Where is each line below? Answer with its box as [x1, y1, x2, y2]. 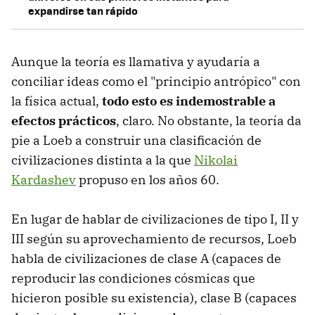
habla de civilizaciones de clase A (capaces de [11, 250, 281, 267]
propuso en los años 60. [76, 172, 219, 188]
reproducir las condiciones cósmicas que [11, 270, 255, 287]
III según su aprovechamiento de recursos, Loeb [11, 231, 297, 247]
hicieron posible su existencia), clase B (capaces [11, 290, 297, 307]
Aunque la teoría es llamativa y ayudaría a [11, 53, 260, 70]
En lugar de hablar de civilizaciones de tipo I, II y [11, 211, 299, 228]
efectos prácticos [11, 112, 116, 129]
